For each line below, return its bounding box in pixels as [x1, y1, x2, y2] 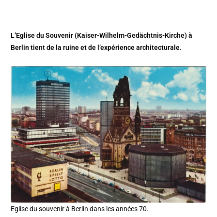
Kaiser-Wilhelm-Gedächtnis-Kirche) [77, 31, 187, 39]
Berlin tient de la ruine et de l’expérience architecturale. [11, 43, 182, 51]
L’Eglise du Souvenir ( [11, 31, 77, 39]
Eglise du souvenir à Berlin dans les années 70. [11, 205, 149, 213]
